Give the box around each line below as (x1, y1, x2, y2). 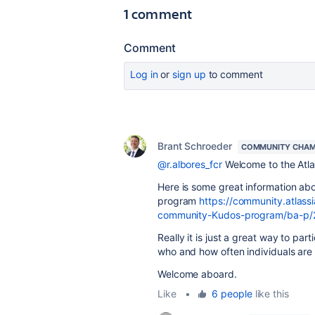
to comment (205, 68, 263, 80)
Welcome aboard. (157, 268, 237, 280)
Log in (130, 68, 158, 80)
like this (252, 288, 289, 300)
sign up (172, 68, 206, 80)
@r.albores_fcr (157, 158, 222, 170)
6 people (212, 288, 252, 300)
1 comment (124, 4, 193, 23)
